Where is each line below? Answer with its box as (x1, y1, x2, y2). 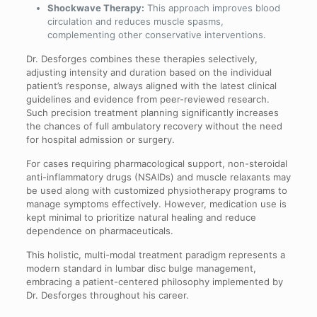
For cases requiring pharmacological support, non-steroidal (25, 158, 287, 170)
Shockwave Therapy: (47, 2, 144, 14)
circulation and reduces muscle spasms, (47, 16, 224, 28)
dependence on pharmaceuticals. (25, 225, 173, 237)
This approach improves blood (144, 2, 280, 14)
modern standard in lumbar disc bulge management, (25, 263, 256, 275)
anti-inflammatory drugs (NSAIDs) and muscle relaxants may (25, 171, 291, 183)
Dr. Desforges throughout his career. (25, 289, 189, 301)
